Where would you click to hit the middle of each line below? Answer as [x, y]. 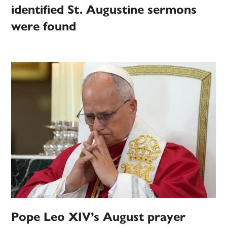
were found [44, 27]
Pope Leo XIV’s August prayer [99, 217]
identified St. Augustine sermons [104, 10]
